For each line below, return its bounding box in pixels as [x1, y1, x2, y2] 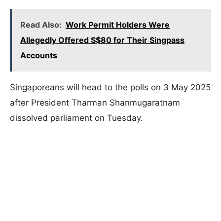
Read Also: [20, 20, 62, 30]
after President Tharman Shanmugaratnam [10, 98, 180, 108]
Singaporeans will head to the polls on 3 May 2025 [10, 82, 211, 92]
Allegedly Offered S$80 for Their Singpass [20, 35, 184, 45]
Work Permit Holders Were [66, 20, 170, 30]
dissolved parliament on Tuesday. [10, 113, 143, 123]
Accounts [20, 50, 57, 60]
